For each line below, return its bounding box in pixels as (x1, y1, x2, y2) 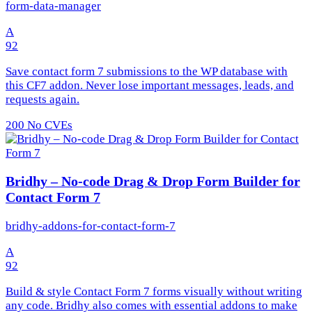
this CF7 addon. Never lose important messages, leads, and (6, 78, 294, 92)
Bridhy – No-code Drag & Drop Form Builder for (6, 173, 300, 189)
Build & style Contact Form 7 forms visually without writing (6, 285, 302, 299)
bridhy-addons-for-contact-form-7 (6, 219, 175, 233)
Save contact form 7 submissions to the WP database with (6, 64, 288, 78)
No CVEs (24, 118, 72, 132)
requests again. (6, 92, 79, 106)
